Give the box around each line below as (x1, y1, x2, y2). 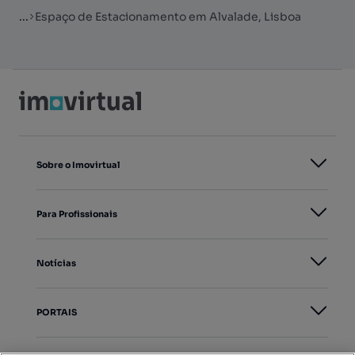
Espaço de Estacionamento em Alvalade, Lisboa (35, 10, 301, 24)
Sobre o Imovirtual (36, 159, 120, 170)
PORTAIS (36, 307, 77, 318)
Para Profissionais (36, 208, 117, 219)
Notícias (36, 258, 76, 269)
